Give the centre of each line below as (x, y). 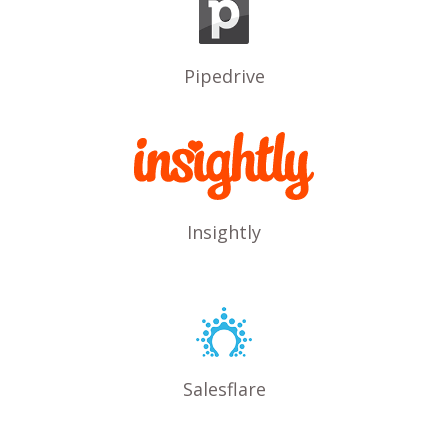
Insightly (224, 232)
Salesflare (224, 388)
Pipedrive (224, 75)
